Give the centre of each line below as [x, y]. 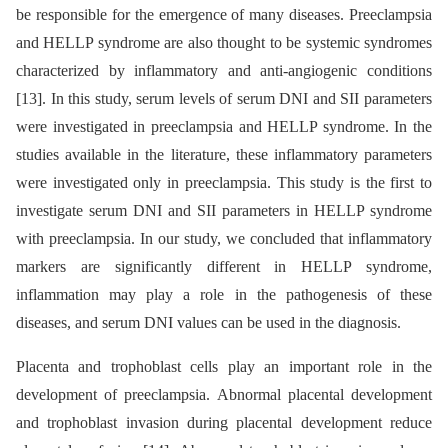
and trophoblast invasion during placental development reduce [224, 423]
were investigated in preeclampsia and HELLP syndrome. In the [224, 127]
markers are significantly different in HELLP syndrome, [224, 267]
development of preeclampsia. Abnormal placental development [224, 395]
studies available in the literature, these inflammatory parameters [224, 155]
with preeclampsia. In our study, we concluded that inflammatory [224, 239]
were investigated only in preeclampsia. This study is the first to [224, 183]
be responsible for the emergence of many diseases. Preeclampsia [224, 15]
